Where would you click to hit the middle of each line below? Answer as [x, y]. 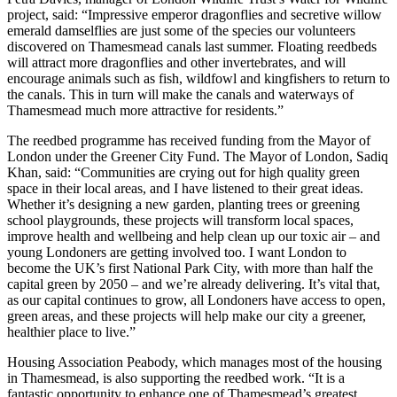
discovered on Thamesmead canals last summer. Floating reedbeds [192, 46]
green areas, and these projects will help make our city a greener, [187, 315]
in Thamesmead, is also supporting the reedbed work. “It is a [176, 378]
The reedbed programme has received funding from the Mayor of [189, 140]
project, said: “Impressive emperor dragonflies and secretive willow [195, 14]
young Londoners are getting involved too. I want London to [177, 252]
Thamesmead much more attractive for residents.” [147, 110]
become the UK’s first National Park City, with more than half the [190, 268]
